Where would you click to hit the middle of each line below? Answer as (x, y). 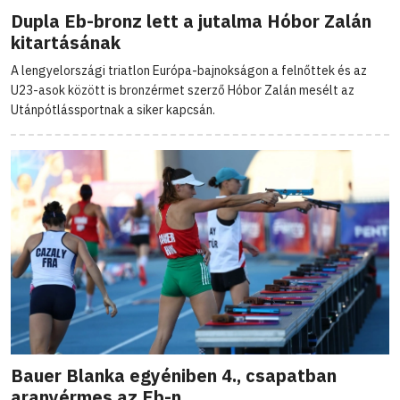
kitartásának (66, 42)
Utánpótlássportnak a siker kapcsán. (113, 109)
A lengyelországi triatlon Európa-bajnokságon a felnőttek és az (189, 70)
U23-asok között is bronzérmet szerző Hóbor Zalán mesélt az (183, 90)
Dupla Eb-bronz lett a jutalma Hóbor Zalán (191, 21)
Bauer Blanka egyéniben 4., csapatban (174, 375)
